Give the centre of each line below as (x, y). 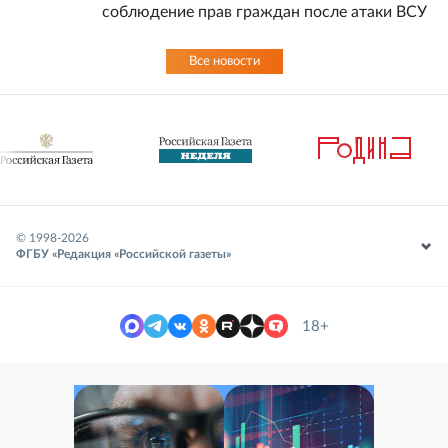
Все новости (224, 61)
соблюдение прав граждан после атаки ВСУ (264, 12)
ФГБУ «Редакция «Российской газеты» (123, 254)
